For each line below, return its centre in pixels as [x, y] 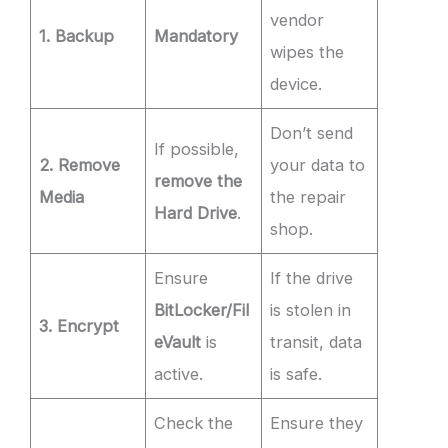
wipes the [307, 51]
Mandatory [196, 35]
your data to [318, 164]
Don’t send [312, 132]
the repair [308, 196]
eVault [178, 341]
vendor [297, 19]
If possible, [197, 148]
